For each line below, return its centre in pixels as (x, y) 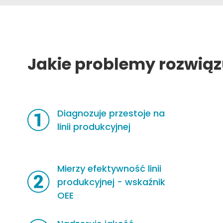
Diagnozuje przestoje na (111, 113)
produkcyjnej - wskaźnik (111, 182)
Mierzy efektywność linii (110, 168)
